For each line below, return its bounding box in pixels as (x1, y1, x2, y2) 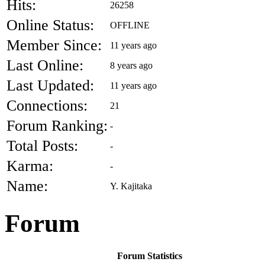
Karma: (7, 157, 53, 174)
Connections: (7, 96, 88, 114)
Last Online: (7, 56, 83, 74)
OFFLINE (110, 20, 150, 30)
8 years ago (110, 60, 153, 70)
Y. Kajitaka (110, 180, 152, 191)
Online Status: (7, 16, 94, 34)
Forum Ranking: (7, 117, 108, 134)
